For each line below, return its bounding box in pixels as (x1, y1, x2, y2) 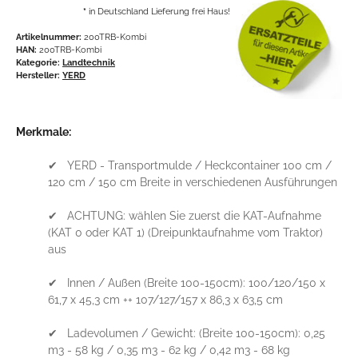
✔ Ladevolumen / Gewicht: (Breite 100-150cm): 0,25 (48, 326, 325, 340)
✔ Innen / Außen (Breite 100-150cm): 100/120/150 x (48, 276, 325, 289)
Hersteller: (16, 69, 60, 81)
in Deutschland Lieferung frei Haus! (86, 5, 230, 17)
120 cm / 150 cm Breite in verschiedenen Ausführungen (48, 175, 337, 189)
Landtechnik (62, 56, 115, 68)
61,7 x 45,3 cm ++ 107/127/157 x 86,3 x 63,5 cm (48, 292, 283, 306)
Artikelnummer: (16, 30, 84, 42)
